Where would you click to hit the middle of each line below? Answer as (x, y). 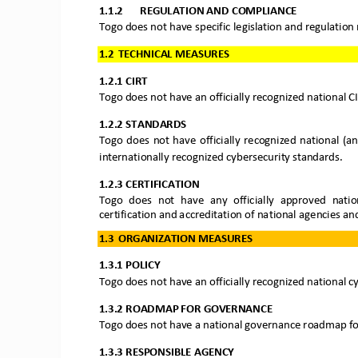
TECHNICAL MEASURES (173, 54)
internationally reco (145, 158)
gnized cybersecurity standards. (267, 158)
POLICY (142, 266)
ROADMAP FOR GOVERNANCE (199, 309)
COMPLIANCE (264, 11)
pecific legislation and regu (263, 28)
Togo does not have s (149, 28)
